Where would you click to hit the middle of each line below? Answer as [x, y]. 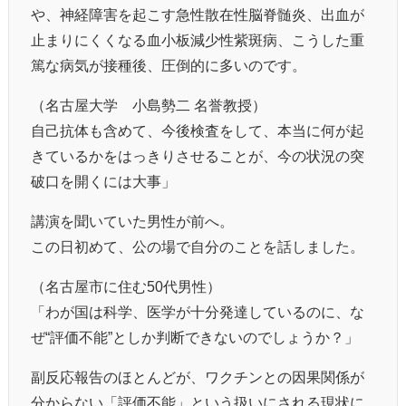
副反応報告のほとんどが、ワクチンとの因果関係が [198, 377]
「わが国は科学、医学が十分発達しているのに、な [198, 311]
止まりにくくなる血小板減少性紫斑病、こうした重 [198, 39]
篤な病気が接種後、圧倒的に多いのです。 [169, 65]
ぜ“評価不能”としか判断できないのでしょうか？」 [195, 337]
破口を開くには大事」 [103, 181]
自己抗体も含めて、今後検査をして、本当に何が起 [198, 130]
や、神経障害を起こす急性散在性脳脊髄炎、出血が [198, 14]
